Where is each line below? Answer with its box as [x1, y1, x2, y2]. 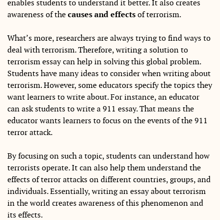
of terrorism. [136, 9, 181, 20]
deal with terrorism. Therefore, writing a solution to [7, 45, 188, 55]
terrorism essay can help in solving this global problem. [7, 56, 201, 67]
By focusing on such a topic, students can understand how [7, 151, 210, 162]
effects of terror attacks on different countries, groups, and [7, 174, 211, 185]
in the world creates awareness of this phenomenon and [7, 198, 203, 209]
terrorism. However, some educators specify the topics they [7, 80, 212, 91]
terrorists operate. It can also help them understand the [7, 163, 201, 173]
